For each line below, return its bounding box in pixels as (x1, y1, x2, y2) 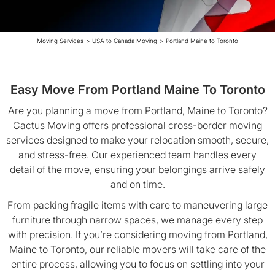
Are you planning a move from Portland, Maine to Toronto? (7, 104, 268, 117)
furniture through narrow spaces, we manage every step (12, 214, 263, 226)
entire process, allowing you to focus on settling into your (10, 258, 265, 270)
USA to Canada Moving (92, 37, 157, 44)
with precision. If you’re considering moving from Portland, (7, 228, 268, 241)
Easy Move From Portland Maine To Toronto (10, 82, 265, 97)
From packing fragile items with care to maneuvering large (7, 199, 268, 211)
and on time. (110, 178, 165, 190)
